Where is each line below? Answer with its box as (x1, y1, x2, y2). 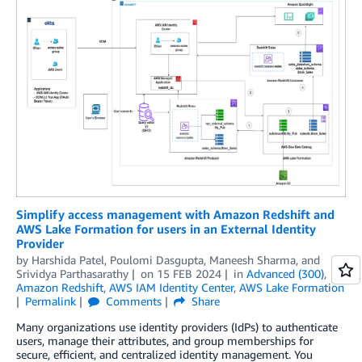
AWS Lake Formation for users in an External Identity (16, 221, 316, 236)
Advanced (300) (246, 266, 324, 280)
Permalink (24, 293, 76, 308)
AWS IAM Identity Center (109, 280, 234, 294)
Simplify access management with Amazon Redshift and (16, 206, 335, 221)
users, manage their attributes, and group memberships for (16, 333, 314, 347)
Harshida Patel (32, 252, 104, 267)
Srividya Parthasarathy (16, 266, 128, 280)
